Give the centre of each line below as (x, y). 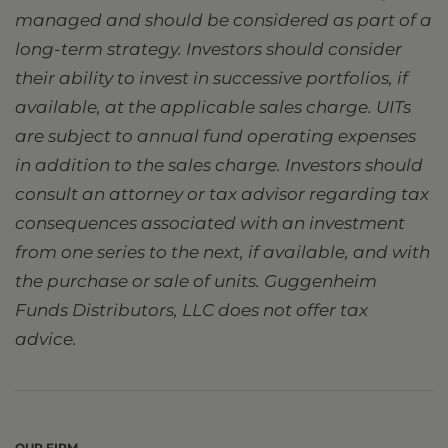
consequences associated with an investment (210, 223)
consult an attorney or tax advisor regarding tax (222, 194)
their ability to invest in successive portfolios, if (211, 78)
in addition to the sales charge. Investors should (219, 165)
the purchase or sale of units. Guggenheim (196, 281)
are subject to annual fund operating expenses (215, 136)
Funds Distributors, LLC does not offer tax (191, 310)
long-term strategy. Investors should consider (208, 49)
